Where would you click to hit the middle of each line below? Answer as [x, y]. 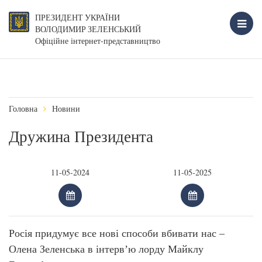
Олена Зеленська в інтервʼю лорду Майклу [106, 249]
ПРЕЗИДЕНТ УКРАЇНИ [77, 18]
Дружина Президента [81, 136]
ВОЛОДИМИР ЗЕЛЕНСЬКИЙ [88, 29]
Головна [23, 108]
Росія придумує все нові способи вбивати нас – [117, 233]
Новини [66, 108]
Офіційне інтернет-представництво [98, 41]
